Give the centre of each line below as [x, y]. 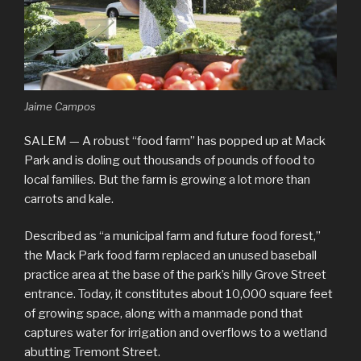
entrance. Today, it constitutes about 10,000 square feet [178, 295]
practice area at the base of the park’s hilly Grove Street [175, 275]
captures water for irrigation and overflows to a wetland [176, 333]
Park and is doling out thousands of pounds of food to [170, 160]
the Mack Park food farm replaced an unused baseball [170, 256]
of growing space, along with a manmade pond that [164, 314]
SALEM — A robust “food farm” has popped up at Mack [175, 141]
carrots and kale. [69, 199]
